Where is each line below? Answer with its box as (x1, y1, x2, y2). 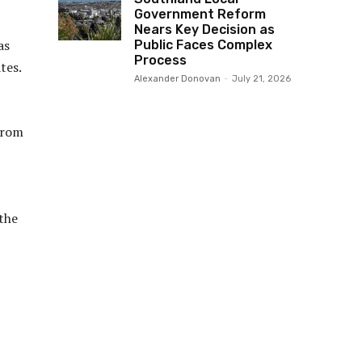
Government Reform (134, 6, 266, 22)
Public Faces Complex (134, 36, 272, 53)
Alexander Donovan (134, 73, 221, 84)
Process (134, 52, 187, 68)
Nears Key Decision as (134, 21, 275, 37)
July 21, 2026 (232, 73, 291, 84)
